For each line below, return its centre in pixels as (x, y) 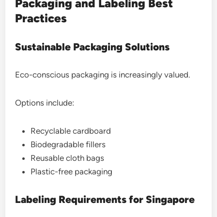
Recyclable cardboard (71, 131)
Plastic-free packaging (72, 171)
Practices (41, 18)
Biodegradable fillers (68, 144)
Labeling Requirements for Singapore (105, 199)
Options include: (45, 103)
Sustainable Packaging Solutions (93, 47)
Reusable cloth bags (68, 158)
